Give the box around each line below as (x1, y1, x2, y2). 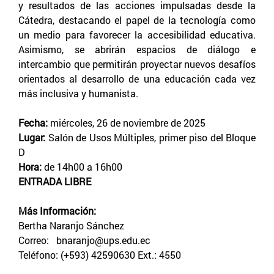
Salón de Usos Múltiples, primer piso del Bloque (45, 130, 256, 144)
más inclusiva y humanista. (18, 86, 138, 100)
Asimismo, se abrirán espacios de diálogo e (18, 42, 256, 56)
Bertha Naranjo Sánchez (18, 218, 124, 232)
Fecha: (18, 116, 48, 129)
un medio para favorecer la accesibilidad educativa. (18, 28, 256, 41)
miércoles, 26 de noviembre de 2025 (48, 116, 206, 129)
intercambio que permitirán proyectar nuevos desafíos (18, 57, 256, 70)
